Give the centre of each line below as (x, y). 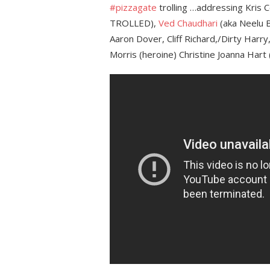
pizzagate (136, 7)
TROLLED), (134, 23)
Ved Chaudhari (188, 23)
